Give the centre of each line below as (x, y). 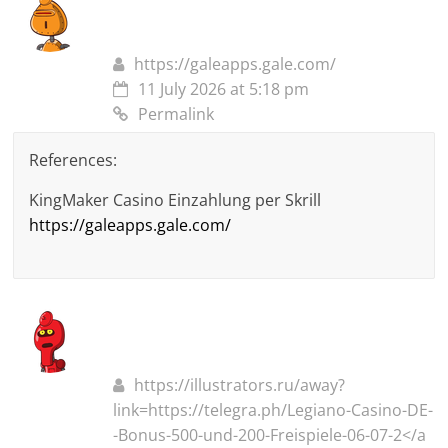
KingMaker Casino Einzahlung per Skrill (175, 200)
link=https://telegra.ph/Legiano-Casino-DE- (273, 410)
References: (73, 160)
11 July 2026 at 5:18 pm (224, 89)
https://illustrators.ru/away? (240, 385)
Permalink (176, 114)
